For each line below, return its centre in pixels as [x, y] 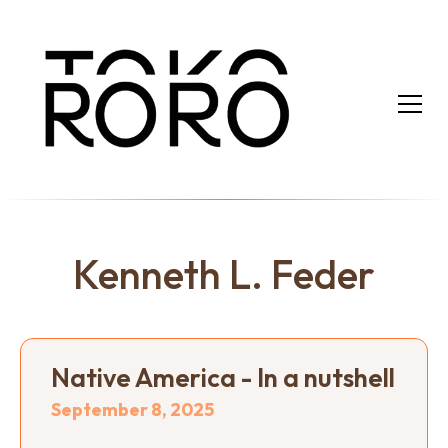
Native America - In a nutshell [223, 377]
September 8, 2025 [132, 409]
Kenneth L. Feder [224, 273]
